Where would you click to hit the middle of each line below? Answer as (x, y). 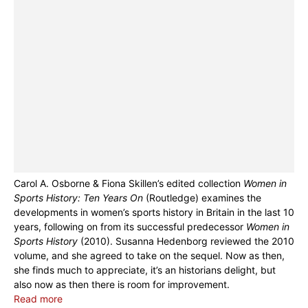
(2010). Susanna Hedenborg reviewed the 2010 (186, 241)
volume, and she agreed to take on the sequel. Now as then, (149, 256)
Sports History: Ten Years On (78, 198)
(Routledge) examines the (202, 198)
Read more (38, 299)
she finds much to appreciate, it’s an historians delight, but (145, 270)
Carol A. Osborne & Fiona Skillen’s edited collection (129, 184)
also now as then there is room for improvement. (122, 285)
